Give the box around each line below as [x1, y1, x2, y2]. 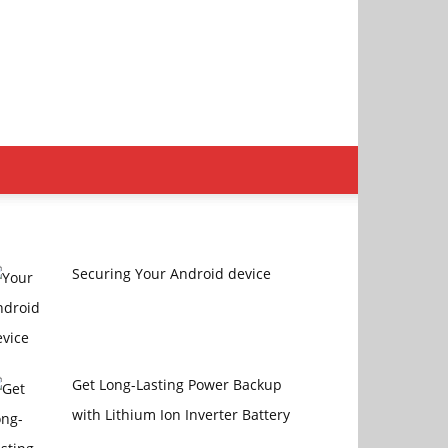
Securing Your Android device [71, 264, 271, 283]
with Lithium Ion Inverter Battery [71, 404, 290, 424]
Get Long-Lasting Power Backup [71, 374, 282, 394]
